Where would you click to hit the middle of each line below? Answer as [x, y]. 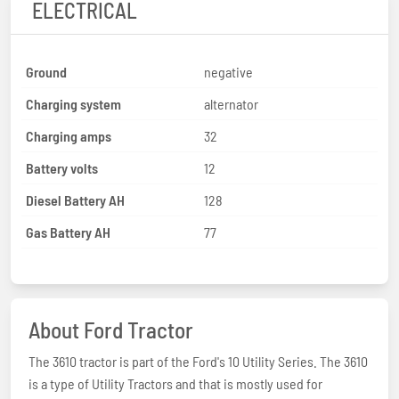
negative [228, 71]
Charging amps [69, 135]
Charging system [73, 103]
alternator [231, 103]
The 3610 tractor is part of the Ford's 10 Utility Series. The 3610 [198, 361]
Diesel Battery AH [75, 199]
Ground [46, 71]
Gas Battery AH [68, 232]
